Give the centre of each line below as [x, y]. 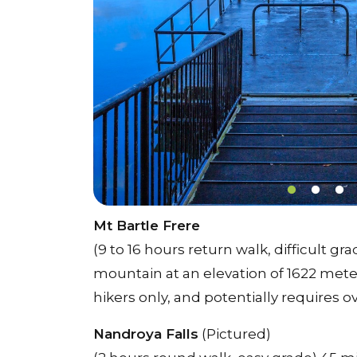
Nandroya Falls [146, 334]
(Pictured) [235, 334]
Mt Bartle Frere [149, 226]
